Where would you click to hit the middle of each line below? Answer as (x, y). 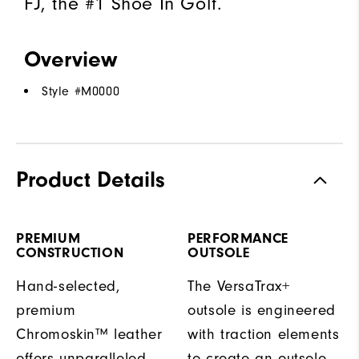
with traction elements (264, 334)
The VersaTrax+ (239, 286)
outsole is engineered (262, 310)
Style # (62, 91)
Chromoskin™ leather (89, 334)
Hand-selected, (68, 286)
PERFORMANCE (238, 238)
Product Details (91, 179)
